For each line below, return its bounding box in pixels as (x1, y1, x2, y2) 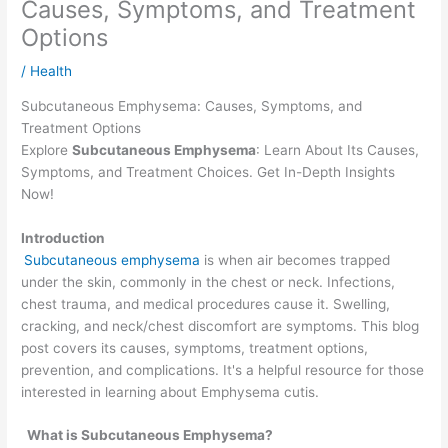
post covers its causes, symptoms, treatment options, (21, 339, 369, 356)
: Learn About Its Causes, (256, 141, 420, 158)
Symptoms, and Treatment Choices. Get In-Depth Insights (21, 163, 396, 180)
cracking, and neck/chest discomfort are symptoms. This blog (21, 317, 420, 334)
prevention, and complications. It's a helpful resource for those (21, 361, 425, 378)
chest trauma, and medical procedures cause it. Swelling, (21, 295, 391, 312)
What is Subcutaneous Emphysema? (24, 427, 274, 444)
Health (30, 63, 73, 80)
